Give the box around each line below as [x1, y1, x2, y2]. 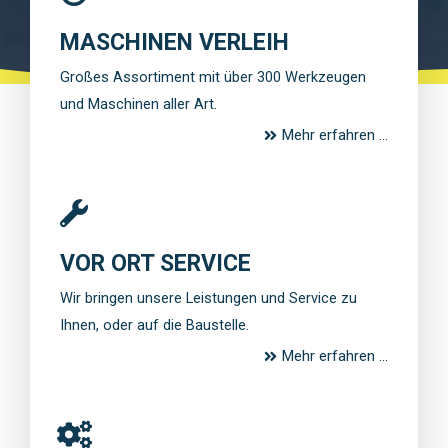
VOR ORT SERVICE [60, 249, 251, 277]
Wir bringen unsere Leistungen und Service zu [60, 288, 357, 307]
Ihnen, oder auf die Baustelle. [60, 315, 249, 334]
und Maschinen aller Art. [60, 94, 217, 113]
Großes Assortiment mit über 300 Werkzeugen [60, 67, 366, 86]
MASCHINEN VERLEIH [60, 28, 289, 56]
